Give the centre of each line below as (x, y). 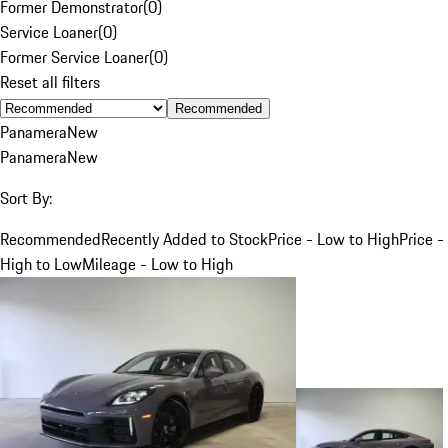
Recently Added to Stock (184, 238)
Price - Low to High (333, 238)
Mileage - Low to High (157, 263)
